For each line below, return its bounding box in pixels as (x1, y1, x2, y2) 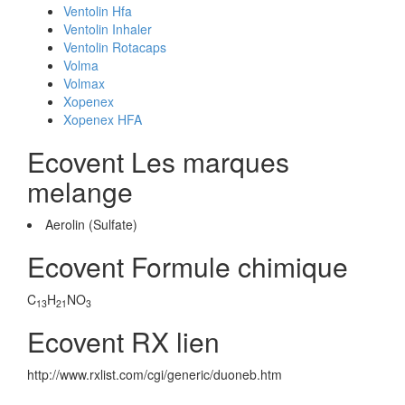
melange (27, 172, 133, 211)
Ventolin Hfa (63, 2, 132, 20)
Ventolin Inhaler (63, 20, 152, 38)
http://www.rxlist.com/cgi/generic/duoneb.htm (27, 365, 282, 383)
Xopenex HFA (63, 110, 142, 128)
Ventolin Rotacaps (63, 38, 166, 56)
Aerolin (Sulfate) (45, 215, 137, 233)
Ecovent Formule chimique (27, 247, 348, 286)
